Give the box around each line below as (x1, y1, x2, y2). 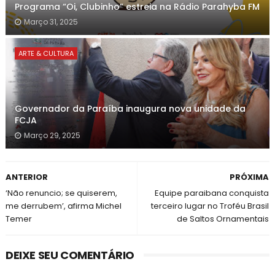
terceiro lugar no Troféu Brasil (151, 200, 269, 212)
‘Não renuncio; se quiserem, (5, 187, 117, 199)
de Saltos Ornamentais (177, 213, 269, 225)
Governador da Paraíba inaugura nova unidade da (14, 103, 246, 115)
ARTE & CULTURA (18, 48, 74, 58)
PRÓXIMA (230, 171, 269, 183)
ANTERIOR (5, 171, 48, 183)
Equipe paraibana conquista (155, 187, 269, 199)
